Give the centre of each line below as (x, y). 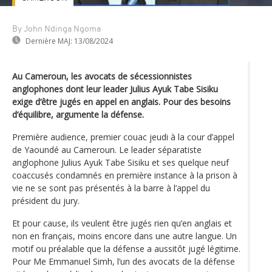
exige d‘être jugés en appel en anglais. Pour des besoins (121, 101)
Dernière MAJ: (49, 41)
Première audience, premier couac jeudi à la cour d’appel (123, 137)
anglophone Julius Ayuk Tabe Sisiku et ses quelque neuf (121, 162)
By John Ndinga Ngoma (56, 29)
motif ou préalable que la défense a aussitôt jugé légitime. (126, 248)
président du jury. (46, 200)
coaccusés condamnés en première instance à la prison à (125, 175)
